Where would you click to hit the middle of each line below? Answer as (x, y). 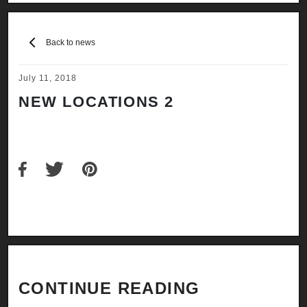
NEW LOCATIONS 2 (96, 101)
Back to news (71, 42)
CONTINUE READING (109, 288)
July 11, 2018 (48, 78)
